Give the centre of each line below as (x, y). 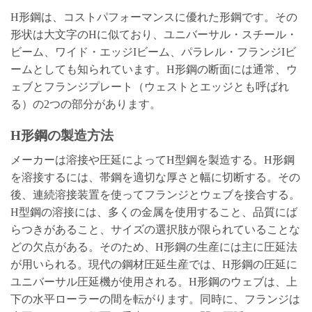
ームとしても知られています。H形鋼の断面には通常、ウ (154, 70)
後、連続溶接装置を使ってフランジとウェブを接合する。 (155, 194)
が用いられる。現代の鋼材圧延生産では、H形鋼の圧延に (154, 264)
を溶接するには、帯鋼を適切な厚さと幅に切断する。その (155, 177)
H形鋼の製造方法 (62, 136)
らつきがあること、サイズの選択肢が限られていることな (155, 229)
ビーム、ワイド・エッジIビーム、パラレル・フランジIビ (153, 52)
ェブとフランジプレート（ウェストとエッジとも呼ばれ (150, 87)
